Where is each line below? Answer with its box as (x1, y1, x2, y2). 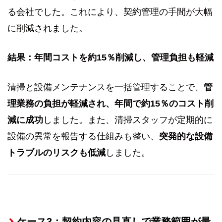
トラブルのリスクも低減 (7, 147, 106, 158)
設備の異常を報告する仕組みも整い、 (7, 131, 159, 141)
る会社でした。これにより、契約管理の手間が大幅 (7, 7, 213, 17)
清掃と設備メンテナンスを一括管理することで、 (7, 82, 204, 92)
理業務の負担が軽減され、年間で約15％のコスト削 (7, 98, 214, 109)
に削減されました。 (7, 23, 88, 33)
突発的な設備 (159, 131, 213, 141)
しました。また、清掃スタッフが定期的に (43, 114, 213, 125)
